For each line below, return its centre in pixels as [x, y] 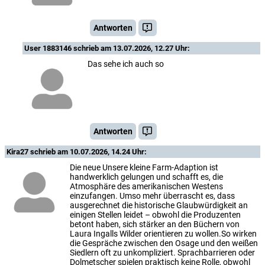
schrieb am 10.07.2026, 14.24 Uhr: [88, 152]
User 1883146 [49, 49]
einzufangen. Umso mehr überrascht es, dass [152, 196]
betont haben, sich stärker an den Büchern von [155, 224]
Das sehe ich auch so [126, 64]
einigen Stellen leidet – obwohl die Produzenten [155, 215]
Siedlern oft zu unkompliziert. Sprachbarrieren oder [162, 253]
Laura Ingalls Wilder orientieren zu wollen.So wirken [163, 234]
